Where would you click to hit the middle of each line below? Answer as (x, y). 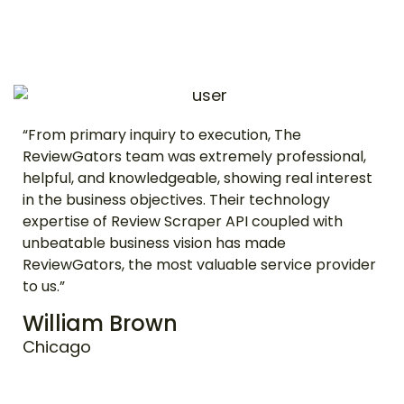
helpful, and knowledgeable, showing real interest (197, 178)
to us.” (44, 286)
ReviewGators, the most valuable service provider (199, 265)
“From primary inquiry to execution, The (162, 135)
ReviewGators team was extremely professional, (194, 156)
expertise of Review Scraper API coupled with (183, 221)
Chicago (57, 347)
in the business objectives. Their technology (176, 200)
